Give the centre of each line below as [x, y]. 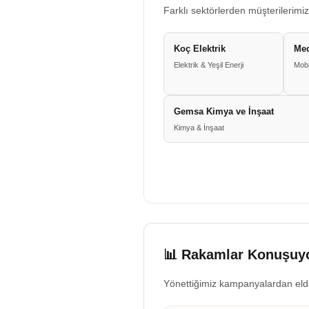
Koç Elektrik [200, 49]
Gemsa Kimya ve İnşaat [224, 111]
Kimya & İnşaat [199, 128]
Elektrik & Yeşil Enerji [209, 65]
